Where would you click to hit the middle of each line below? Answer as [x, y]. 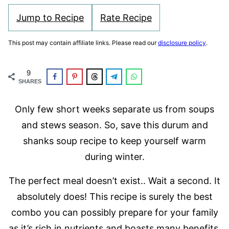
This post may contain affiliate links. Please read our [83, 43]
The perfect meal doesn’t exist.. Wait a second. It [114, 180]
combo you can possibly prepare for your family [114, 212]
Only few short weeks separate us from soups [114, 109]
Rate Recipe [126, 18]
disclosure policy [182, 43]
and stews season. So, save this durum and [114, 125]
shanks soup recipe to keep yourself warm [114, 141]
